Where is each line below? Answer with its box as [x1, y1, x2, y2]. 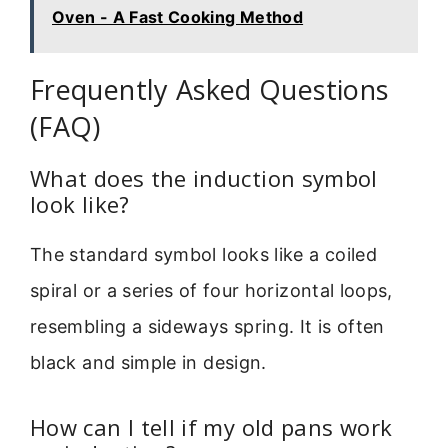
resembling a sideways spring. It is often [30, 316, 385, 338]
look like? [30, 189, 130, 220]
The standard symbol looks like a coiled [30, 244, 378, 266]
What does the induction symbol [30, 163, 378, 194]
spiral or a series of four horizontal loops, [30, 280, 393, 302]
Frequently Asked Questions [30, 71, 389, 109]
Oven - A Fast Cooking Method [52, 7, 304, 28]
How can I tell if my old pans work [30, 411, 393, 442]
